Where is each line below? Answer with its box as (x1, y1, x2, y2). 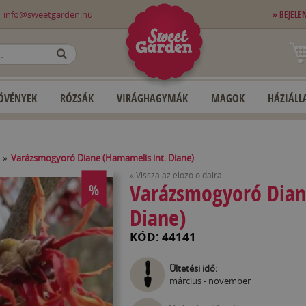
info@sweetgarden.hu (3, 8, 94, 20)
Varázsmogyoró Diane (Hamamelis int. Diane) (11, 152, 194, 164)
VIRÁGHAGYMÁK (117, 91, 188, 106)
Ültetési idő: (169, 262, 217, 275)
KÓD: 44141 (129, 228, 196, 245)
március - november (169, 275, 251, 287)
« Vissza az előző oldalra (129, 169, 222, 181)
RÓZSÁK (60, 91, 94, 106)
